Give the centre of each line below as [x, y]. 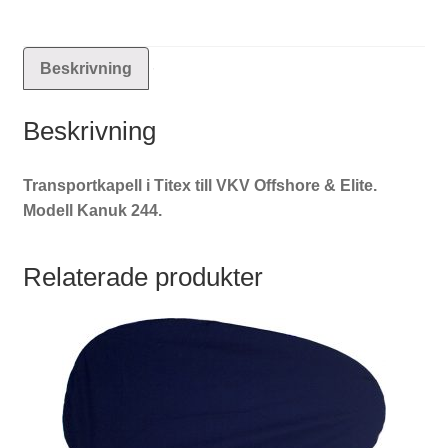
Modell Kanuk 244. [92, 210]
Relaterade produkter [142, 276]
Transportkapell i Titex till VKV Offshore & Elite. [199, 185]
